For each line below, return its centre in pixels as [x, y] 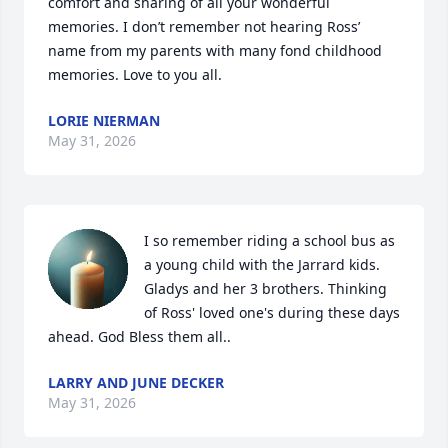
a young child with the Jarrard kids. [262, 264]
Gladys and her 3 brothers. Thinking [265, 288]
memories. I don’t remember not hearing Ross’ [204, 26]
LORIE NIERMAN [104, 120]
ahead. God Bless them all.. [139, 336]
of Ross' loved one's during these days [272, 312]
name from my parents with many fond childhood [215, 50]
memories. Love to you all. [135, 74]
